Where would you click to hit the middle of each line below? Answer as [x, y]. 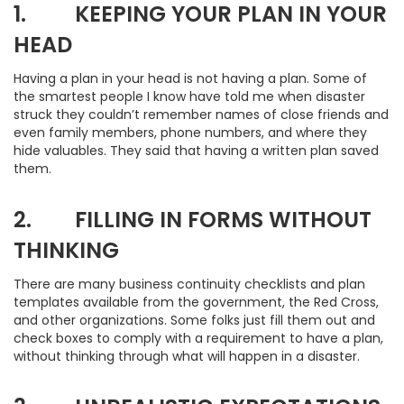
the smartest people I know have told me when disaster [189, 96]
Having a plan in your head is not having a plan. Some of [190, 78]
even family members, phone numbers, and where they [190, 133]
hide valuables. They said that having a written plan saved [196, 151]
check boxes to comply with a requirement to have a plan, [198, 338]
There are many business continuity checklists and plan [189, 284]
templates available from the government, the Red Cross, [196, 302]
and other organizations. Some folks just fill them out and [194, 320]
